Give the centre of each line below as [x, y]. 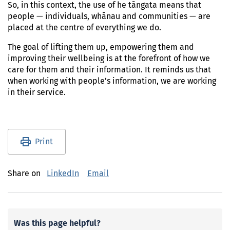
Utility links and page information [99, 136]
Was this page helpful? [57, 223]
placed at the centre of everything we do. [84, 28]
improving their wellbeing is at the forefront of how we [109, 59]
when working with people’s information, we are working [112, 81]
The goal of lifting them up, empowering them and [101, 47]
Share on [24, 174]
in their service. [37, 92]
